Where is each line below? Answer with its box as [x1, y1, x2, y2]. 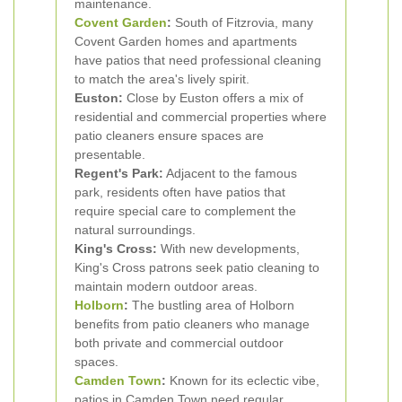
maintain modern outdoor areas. [74, 279, 258, 293]
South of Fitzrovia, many [171, 15, 313, 30]
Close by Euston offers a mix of [123, 91, 303, 105]
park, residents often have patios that [74, 185, 285, 199]
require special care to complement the [74, 204, 296, 218]
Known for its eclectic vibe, [166, 373, 319, 388]
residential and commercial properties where [74, 109, 327, 124]
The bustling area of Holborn [128, 298, 294, 312]
